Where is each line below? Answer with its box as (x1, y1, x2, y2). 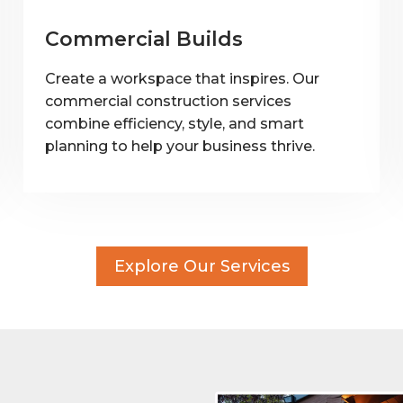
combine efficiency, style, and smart (45, 114, 304, 132)
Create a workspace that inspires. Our (45, 69, 319, 87)
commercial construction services (45, 92, 291, 110)
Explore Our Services (113, 255, 290, 276)
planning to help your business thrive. (45, 137, 315, 155)
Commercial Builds (45, 26, 243, 51)
